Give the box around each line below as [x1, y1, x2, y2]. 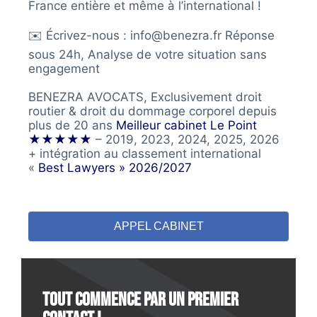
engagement [28, 61, 100, 76]
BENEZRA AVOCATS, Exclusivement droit [28, 89, 262, 104]
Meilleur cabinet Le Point [116, 117, 257, 132]
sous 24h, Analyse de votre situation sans [28, 47, 267, 62]
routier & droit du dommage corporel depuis [28, 103, 277, 118]
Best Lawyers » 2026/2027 [38, 160, 192, 175]
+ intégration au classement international [28, 146, 261, 161]
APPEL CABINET [113, 219, 204, 232]
